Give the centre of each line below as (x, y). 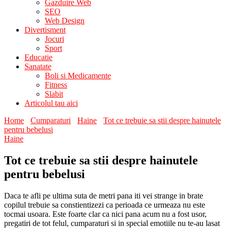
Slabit (54, 94)
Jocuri (54, 39)
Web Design (65, 21)
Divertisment (45, 30)
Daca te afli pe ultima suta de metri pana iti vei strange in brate (104, 195)
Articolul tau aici (51, 103)
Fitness (56, 85)
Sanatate (38, 66)
